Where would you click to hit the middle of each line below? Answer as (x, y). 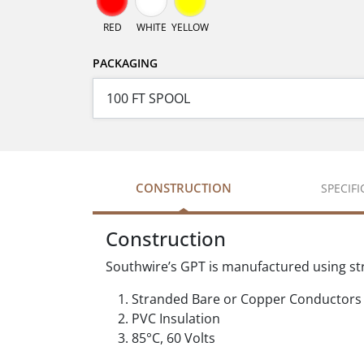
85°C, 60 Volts (173, 338)
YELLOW (190, 28)
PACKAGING (125, 63)
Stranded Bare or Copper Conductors (247, 299)
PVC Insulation (176, 319)
